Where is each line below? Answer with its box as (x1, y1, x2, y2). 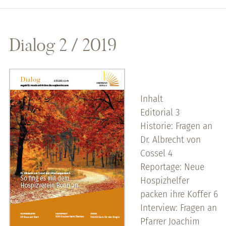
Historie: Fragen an (140, 120, 212, 132)
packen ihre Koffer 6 (140, 188, 218, 200)
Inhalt (140, 92, 163, 104)
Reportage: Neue (140, 160, 204, 173)
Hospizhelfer (140, 174, 189, 186)
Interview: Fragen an (140, 201, 217, 213)
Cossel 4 (140, 147, 173, 159)
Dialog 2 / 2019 (9, 33, 117, 56)
